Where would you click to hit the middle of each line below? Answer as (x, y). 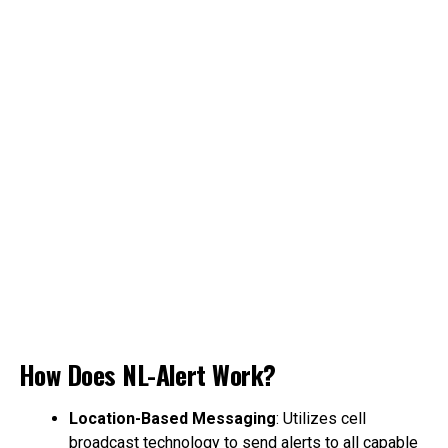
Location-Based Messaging (172, 418)
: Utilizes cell (320, 418)
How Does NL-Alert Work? (147, 373)
